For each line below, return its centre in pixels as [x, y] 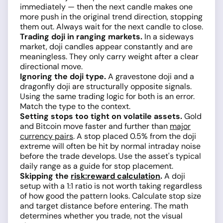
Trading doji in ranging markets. [81, 37]
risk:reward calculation [115, 176]
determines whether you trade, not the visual [101, 216]
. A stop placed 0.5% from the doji [135, 136]
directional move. [51, 67]
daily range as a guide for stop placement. [97, 166]
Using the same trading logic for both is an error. [107, 97]
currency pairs [47, 136]
